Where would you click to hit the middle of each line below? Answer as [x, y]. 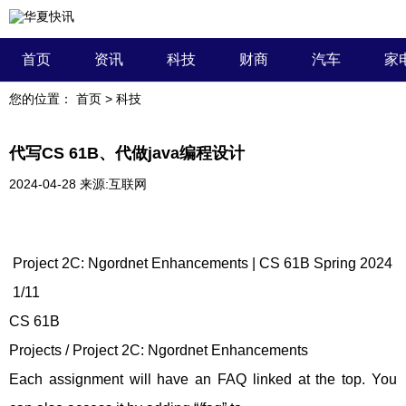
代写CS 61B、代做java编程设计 [127, 153]
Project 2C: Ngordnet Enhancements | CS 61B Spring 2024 [201, 263]
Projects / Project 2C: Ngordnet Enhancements [159, 350]
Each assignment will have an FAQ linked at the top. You [203, 379]
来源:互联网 [113, 184]
